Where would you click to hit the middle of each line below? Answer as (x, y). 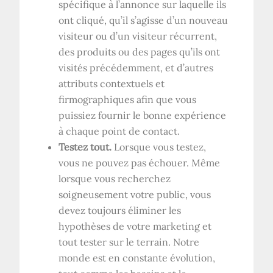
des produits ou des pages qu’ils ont (140, 51)
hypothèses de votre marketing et (135, 226)
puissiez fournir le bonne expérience (143, 115)
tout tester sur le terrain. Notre (129, 242)
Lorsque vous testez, (159, 147)
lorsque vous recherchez (115, 178)
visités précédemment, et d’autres (136, 67)
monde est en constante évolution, (137, 257)
